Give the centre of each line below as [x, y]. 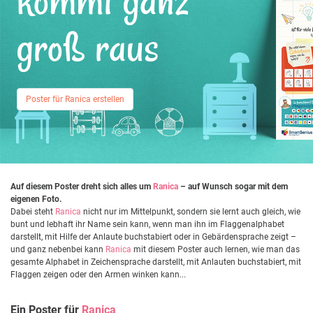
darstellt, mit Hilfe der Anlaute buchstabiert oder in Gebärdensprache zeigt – [153, 236]
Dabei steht [33, 211]
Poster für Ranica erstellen [75, 99]
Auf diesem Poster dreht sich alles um [82, 186]
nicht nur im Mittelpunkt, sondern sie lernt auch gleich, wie [191, 211]
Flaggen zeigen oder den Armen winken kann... [98, 274]
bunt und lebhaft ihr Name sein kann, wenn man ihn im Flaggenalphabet [147, 224]
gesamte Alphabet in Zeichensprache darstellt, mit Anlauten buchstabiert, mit [156, 262]
